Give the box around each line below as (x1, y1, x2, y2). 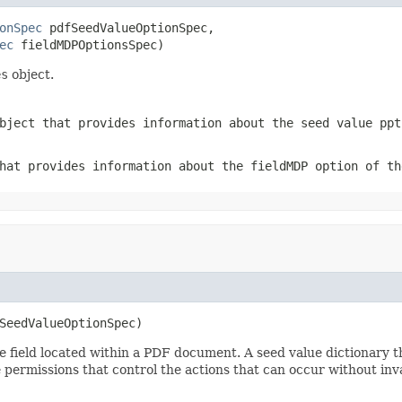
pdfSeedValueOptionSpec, (42, 20, 214, 35)
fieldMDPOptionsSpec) (13, 37, 164, 52)
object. (8, 66, 54, 82)
